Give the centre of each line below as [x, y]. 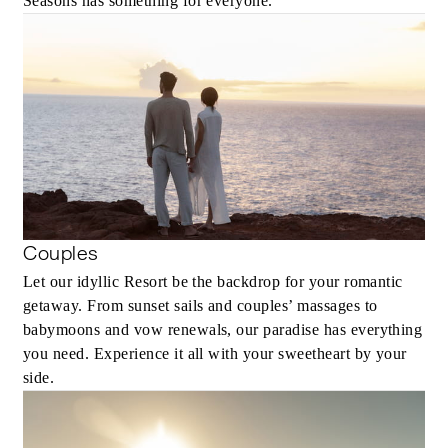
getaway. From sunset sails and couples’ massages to [200, 306]
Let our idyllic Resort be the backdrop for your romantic [213, 282]
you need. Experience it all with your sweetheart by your [215, 354]
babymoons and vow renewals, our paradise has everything [223, 330]
